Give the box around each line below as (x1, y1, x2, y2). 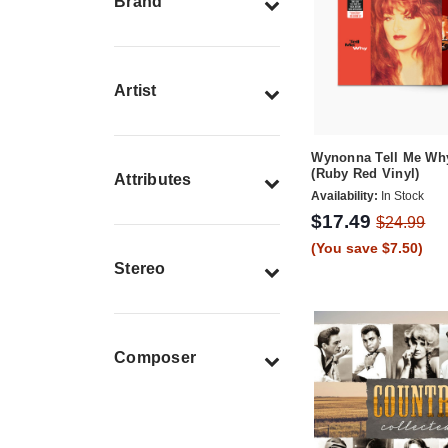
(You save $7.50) (311, 240, 424, 257)
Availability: (311, 189, 379, 204)
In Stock (378, 189, 425, 204)
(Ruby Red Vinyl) (311, 166, 420, 182)
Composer (114, 349, 196, 367)
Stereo (114, 260, 166, 278)
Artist (114, 82, 157, 100)
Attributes (114, 171, 192, 189)
